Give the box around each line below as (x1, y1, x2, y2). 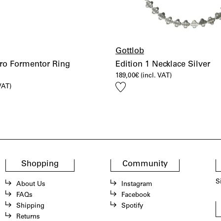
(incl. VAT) (141, 73, 172, 80)
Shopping (21, 160, 59, 169)
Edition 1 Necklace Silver (115, 61, 210, 70)
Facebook (121, 192, 150, 199)
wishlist (115, 102, 145, 110)
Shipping (16, 203, 44, 210)
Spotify (121, 203, 143, 210)
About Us (16, 181, 45, 188)
